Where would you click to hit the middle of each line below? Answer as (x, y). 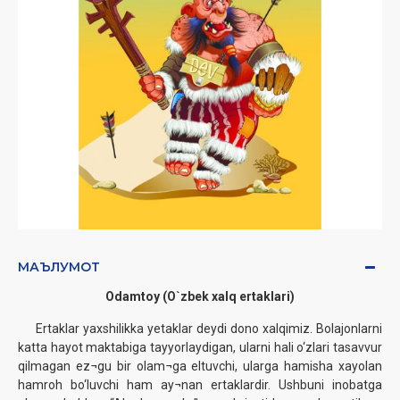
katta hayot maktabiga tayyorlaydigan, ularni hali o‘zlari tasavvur (200, 348)
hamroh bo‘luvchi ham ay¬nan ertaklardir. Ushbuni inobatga (200, 385)
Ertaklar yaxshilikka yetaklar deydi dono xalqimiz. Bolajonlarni (200, 329)
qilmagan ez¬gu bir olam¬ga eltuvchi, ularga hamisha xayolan (200, 367)
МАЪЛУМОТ (59, 267)
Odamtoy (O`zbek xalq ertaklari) (200, 297)
